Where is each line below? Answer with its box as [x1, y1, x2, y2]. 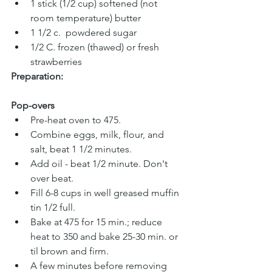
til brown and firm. [30, 245, 109, 257]
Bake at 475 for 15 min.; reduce [30, 216, 165, 228]
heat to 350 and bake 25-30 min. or [30, 231, 180, 243]
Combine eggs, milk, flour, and [30, 129, 166, 141]
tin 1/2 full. [30, 202, 78, 214]
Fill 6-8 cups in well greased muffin [30, 187, 182, 199]
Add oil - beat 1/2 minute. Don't [30, 158, 170, 170]
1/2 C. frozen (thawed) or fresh [30, 41, 161, 53]
